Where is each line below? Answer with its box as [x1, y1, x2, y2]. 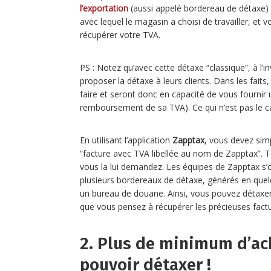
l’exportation [80, 2, 128, 14]
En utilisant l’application [80, 134, 172, 146]
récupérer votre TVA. [80, 28, 160, 41]
